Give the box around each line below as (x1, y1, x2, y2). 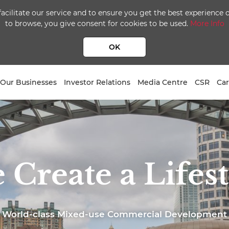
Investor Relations (63, 78, 130, 87)
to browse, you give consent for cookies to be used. (5, 19, 190, 28)
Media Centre (137, 78, 188, 87)
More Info (190, 19, 224, 28)
